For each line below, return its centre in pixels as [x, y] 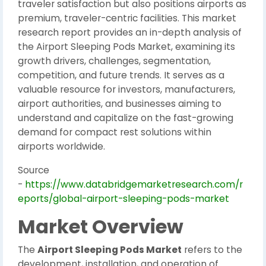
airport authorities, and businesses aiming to [120, 104]
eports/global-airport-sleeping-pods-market [123, 199]
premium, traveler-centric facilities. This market [127, 18]
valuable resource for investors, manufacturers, [126, 89]
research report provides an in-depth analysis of [130, 32]
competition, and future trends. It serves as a [121, 75]
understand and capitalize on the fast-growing [126, 118]
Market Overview [101, 227]
